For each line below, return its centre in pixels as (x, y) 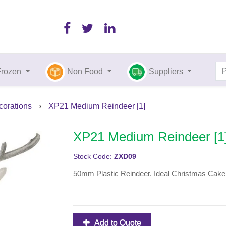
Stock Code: (93, 157)
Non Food (85, 71)
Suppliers (167, 71)
